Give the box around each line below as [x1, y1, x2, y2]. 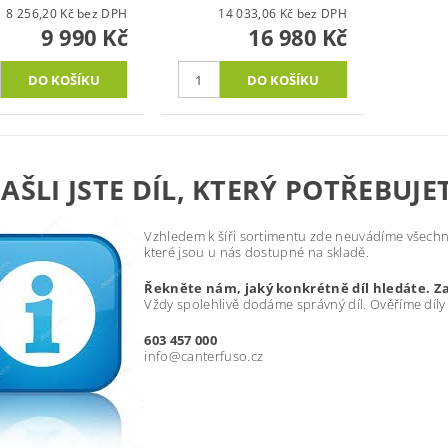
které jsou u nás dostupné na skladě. [144, 243, 369, 262]
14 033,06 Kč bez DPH [296, 5, 347, 23]
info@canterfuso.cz [144, 347, 264, 366]
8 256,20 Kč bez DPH [77, 5, 128, 23]
